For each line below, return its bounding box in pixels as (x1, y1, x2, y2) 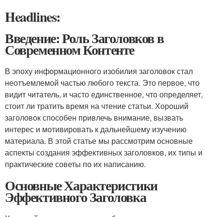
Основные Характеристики (5, 175, 157, 195)
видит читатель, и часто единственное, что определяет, (5, 89, 203, 100)
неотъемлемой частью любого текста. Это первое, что (5, 77, 200, 88)
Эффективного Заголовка (5, 187, 146, 207)
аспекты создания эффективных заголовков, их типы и (5, 147, 202, 158)
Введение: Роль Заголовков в (5, 28, 164, 48)
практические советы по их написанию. (5, 158, 146, 170)
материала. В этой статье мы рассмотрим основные (5, 135, 193, 146)
